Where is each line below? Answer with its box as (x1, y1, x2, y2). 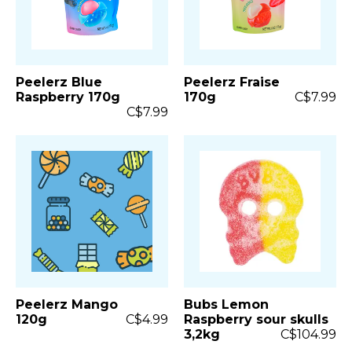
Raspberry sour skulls (183, 311, 328, 327)
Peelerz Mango (16, 296, 118, 312)
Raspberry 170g (16, 89, 120, 104)
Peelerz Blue (16, 74, 102, 90)
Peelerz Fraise (183, 74, 280, 90)
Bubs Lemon (183, 296, 269, 312)
